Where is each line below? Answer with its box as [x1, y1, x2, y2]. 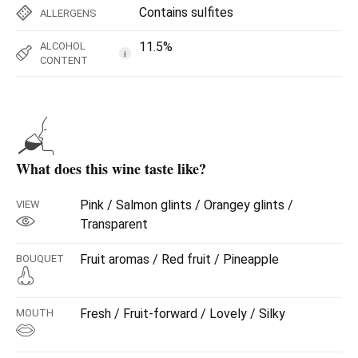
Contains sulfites [139, 4, 233, 20]
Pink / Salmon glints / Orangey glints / [80, 197, 293, 213]
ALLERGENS [40, 6, 97, 19]
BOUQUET [16, 252, 64, 265]
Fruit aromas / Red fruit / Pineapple [80, 251, 279, 267]
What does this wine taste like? [16, 157, 206, 179]
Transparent [80, 216, 148, 232]
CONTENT [40, 54, 88, 66]
